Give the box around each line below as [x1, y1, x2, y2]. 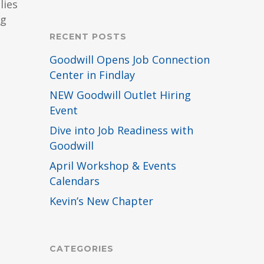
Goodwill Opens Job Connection [49, 52, 210, 67]
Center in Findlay [49, 68, 136, 82]
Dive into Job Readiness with [49, 123, 194, 137]
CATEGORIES [49, 243, 114, 254]
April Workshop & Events [49, 159, 177, 173]
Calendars [49, 174, 100, 188]
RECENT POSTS [49, 31, 127, 42]
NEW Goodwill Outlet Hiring [49, 88, 192, 102]
